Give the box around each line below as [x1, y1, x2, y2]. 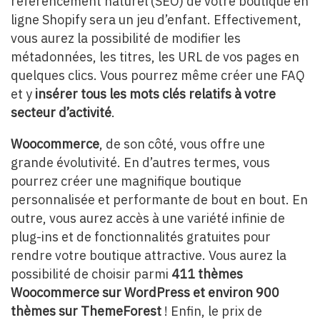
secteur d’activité [11, 104, 111, 121]
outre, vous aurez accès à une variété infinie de [11, 210, 285, 227]
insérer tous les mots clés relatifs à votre [32, 86, 276, 103]
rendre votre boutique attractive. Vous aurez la [11, 247, 286, 264]
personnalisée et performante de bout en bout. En [11, 191, 308, 209]
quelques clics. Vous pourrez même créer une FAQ [11, 67, 305, 84]
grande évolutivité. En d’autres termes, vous [11, 154, 270, 171]
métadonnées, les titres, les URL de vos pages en [11, 49, 299, 66]
